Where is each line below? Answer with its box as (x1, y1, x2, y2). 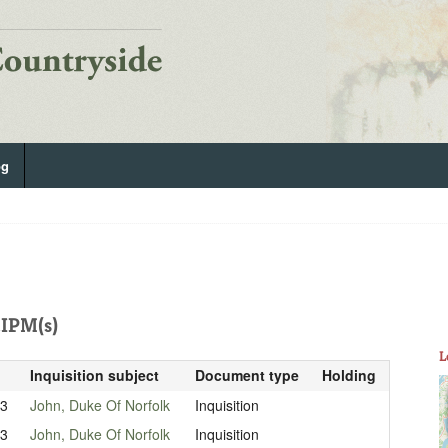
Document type (194, 364, 299, 385)
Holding (321, 364, 376, 385)
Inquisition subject (29, 364, 159, 385)
